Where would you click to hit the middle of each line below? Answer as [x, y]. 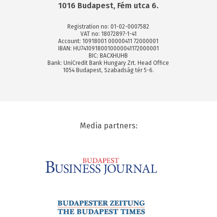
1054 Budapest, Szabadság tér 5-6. [108, 70]
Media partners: [108, 125]
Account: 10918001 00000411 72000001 [108, 41]
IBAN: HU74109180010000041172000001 [108, 48]
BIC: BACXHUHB [108, 55]
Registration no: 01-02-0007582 [108, 26]
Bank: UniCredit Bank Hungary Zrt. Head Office [108, 63]
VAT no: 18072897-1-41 [108, 34]
